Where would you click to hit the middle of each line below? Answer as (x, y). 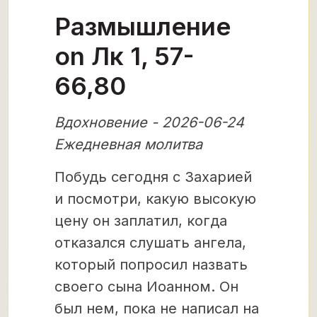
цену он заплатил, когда (141, 221)
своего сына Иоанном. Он (146, 287)
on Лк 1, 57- (124, 56)
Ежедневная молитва (128, 144)
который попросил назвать (151, 265)
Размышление (143, 26)
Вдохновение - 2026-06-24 (149, 122)
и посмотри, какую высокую (155, 199)
